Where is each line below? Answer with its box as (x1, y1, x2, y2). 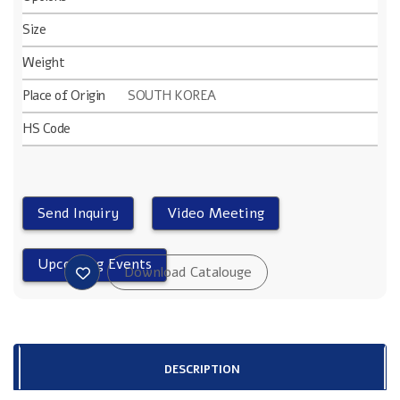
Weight (22, 53, 64, 71)
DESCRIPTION (164, 362, 240, 379)
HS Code (22, 119, 71, 137)
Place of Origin (22, 86, 105, 104)
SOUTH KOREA (128, 86, 216, 104)
